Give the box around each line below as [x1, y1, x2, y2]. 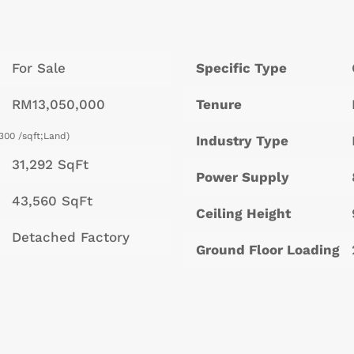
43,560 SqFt [12, 193, 93, 209]
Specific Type [195, 60, 287, 77]
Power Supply [195, 169, 289, 186]
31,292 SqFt [12, 156, 89, 173]
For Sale [12, 60, 66, 77]
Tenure [195, 96, 242, 113]
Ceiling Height [195, 205, 291, 222]
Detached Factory [12, 229, 130, 246]
